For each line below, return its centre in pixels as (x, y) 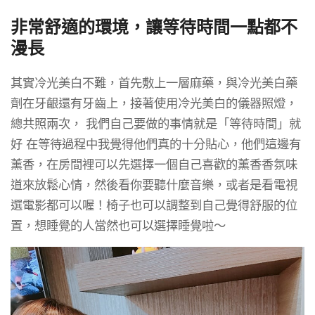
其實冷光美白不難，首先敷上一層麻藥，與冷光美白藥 (154, 83)
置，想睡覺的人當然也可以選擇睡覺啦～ (118, 225)
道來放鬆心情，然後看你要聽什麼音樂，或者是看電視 (154, 185)
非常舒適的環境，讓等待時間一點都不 (154, 27)
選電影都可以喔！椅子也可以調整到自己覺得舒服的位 (154, 205)
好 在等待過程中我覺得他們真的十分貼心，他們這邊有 (156, 144)
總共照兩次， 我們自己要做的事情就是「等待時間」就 (156, 123)
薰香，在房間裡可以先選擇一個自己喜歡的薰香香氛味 (154, 164)
